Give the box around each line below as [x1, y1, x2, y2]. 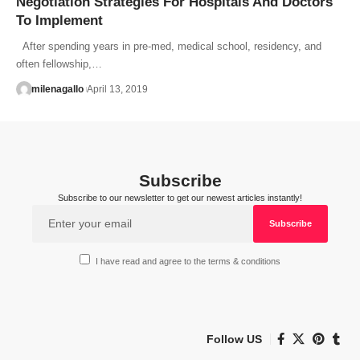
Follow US [207, 332, 262, 346]
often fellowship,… [16, 57, 102, 70]
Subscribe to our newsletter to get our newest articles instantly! [58, 192, 302, 202]
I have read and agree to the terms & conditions [96, 256, 281, 267]
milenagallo [31, 83, 84, 95]
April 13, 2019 [86, 83, 148, 95]
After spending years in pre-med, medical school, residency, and [16, 39, 321, 52]
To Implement [16, 12, 103, 28]
